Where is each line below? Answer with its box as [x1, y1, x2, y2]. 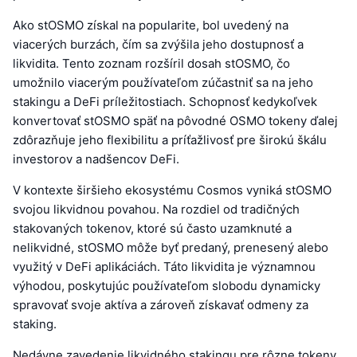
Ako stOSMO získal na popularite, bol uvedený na [13, 17, 288, 33]
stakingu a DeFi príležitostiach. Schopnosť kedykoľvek [13, 93, 317, 109]
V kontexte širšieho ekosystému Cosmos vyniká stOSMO [13, 182, 331, 198]
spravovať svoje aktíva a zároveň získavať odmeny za [13, 296, 308, 312]
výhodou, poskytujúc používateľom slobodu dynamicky [13, 277, 320, 293]
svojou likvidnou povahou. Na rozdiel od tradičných [13, 201, 300, 217]
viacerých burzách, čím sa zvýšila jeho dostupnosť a [13, 36, 304, 52]
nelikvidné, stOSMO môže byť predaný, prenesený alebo [13, 239, 328, 255]
